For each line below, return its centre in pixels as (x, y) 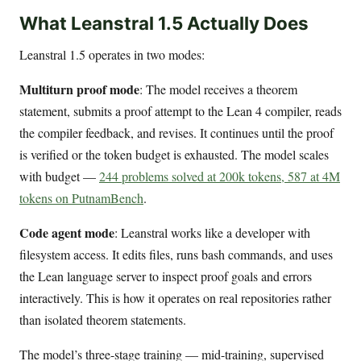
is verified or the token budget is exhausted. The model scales (174, 155)
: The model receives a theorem (218, 89)
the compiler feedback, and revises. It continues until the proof (176, 133)
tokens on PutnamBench (81, 198)
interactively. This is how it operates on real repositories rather (175, 298)
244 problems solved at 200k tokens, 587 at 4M (220, 176)
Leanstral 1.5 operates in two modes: (112, 55)
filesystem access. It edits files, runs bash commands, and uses (176, 255)
